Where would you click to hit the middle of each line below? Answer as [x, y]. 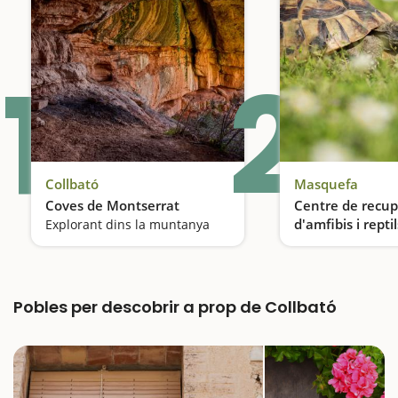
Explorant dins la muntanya [127, 224]
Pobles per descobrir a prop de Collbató [175, 306]
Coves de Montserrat [112, 205]
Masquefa [326, 183]
